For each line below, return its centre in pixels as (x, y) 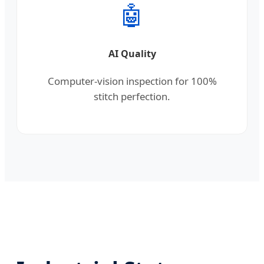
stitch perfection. (132, 97)
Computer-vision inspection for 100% (132, 81)
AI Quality (132, 54)
